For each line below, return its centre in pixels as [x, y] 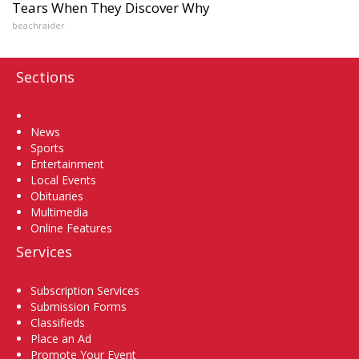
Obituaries [57, 196]
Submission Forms [79, 306]
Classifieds [58, 322]
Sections [45, 77]
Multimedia [59, 212]
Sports [47, 147]
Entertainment [67, 163]
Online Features [71, 228]
